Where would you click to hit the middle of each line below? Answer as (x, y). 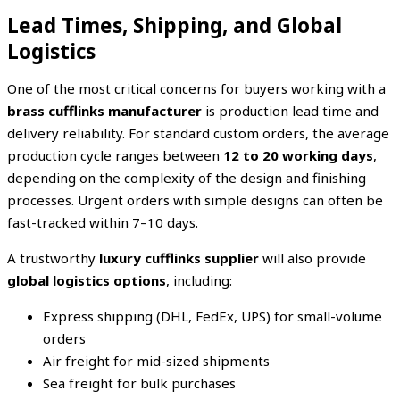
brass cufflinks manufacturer (104, 110)
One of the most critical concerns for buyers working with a (196, 88)
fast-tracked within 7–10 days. (103, 222)
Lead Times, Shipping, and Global (175, 25)
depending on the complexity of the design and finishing (187, 177)
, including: (199, 280)
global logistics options (87, 280)
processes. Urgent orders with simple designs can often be (195, 200)
